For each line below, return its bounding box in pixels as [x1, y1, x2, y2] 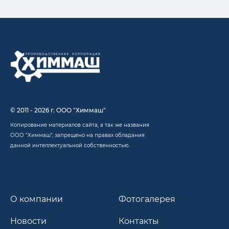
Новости [10, 216, 47, 226]
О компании [10, 194, 63, 204]
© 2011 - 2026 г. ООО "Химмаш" [10, 106, 106, 114]
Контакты [119, 216, 159, 226]
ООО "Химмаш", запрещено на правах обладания [10, 131, 145, 139]
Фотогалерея [119, 194, 175, 204]
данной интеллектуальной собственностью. [10, 142, 130, 149]
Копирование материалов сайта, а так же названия [10, 121, 149, 128]
